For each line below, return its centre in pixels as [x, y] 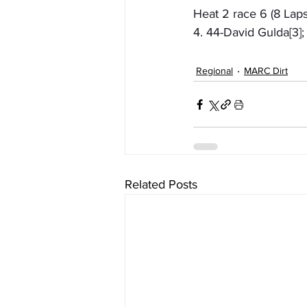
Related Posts [161, 185]
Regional [214, 70]
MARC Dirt [266, 70]
